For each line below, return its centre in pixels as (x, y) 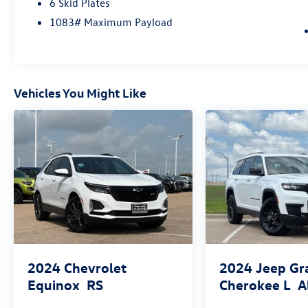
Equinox (54, 285)
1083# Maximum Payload (111, 22)
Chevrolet (95, 267)
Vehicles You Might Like (80, 93)
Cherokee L (255, 285)
